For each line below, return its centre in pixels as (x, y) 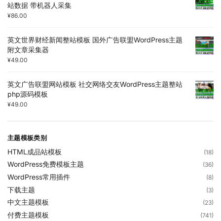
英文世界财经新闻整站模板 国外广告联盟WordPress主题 (95, 39)
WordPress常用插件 (39, 177)
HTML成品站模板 (35, 151)
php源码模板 (28, 94)
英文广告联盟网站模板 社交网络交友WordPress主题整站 (95, 84)
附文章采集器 (28, 49)
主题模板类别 (27, 138)
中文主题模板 (28, 202)
